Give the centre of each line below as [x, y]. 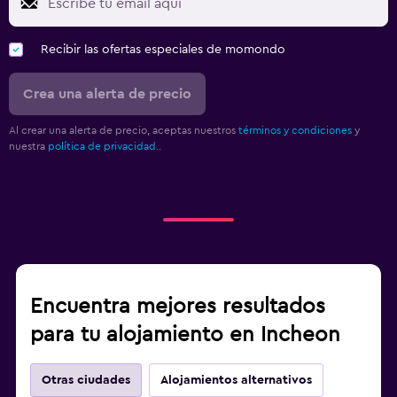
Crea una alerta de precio [107, 93]
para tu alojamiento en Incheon [185, 335]
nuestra [28, 146]
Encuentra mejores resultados [178, 306]
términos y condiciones [295, 130]
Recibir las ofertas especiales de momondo [163, 49]
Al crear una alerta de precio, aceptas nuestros [124, 130]
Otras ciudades [86, 380]
